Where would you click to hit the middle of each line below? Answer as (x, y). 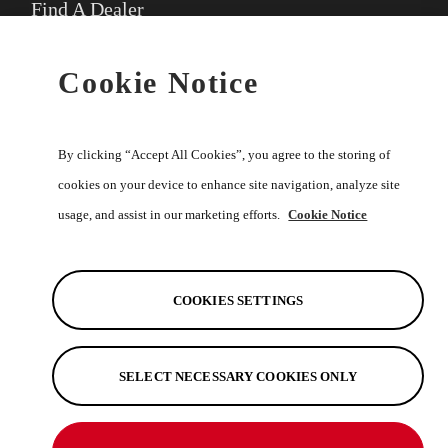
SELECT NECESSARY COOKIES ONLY (238, 376)
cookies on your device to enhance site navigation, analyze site (229, 184)
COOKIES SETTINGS (238, 300)
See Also (66, 383)
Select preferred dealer (117, 63)
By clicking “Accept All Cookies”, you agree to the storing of (224, 154)
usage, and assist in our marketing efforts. (171, 214)
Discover (68, 303)
